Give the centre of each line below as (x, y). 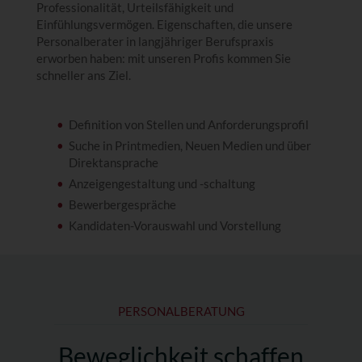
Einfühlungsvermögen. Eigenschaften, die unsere (164, 24)
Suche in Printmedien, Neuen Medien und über (189, 145)
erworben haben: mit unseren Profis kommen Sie (163, 58)
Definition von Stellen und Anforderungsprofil (188, 124)
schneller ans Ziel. (83, 75)
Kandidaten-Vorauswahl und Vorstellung (175, 225)
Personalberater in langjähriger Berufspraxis (155, 41)
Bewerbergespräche (122, 204)
